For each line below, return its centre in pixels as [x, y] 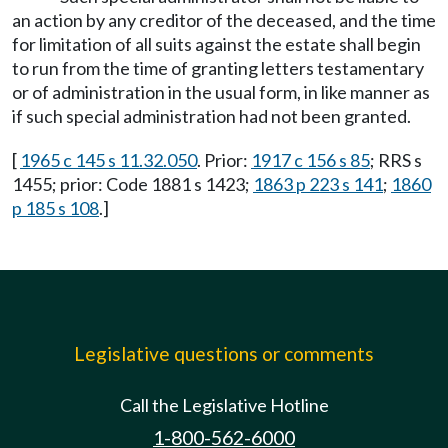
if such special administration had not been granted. [211, 116]
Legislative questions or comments [224, 353]
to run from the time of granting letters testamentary [218, 68]
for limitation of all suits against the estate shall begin [216, 44]
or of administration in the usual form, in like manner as [221, 92]
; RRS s [396, 160]
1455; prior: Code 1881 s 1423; [132, 184]
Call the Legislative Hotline [224, 405]
